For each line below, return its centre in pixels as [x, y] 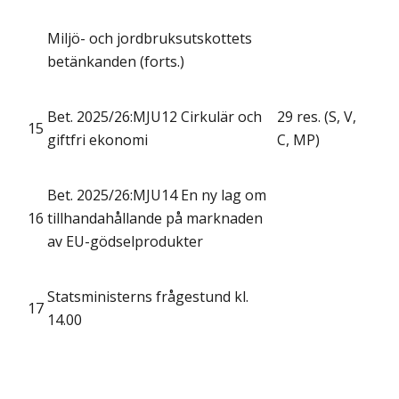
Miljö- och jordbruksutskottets [150, 39]
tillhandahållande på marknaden [155, 219]
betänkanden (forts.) [116, 62]
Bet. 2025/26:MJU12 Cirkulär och [155, 117]
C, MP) [298, 140]
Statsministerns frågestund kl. [148, 297]
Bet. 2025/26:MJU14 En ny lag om [157, 195]
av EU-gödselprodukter [125, 242]
